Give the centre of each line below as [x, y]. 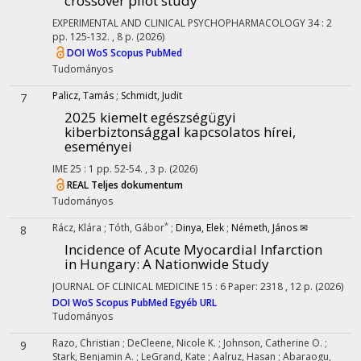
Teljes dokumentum [137, 185]
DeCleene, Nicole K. [173, 343]
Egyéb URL [193, 303]
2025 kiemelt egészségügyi [150, 117]
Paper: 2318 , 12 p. [272, 286]
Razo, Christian [87, 343]
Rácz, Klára [78, 228]
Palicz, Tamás [83, 95]
